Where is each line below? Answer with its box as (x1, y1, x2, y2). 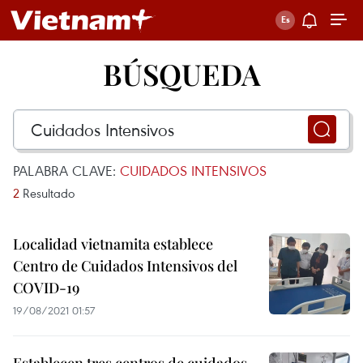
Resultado (19, 185, 75, 201)
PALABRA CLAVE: (13, 161, 120, 180)
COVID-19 (13, 278, 79, 297)
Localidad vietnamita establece (13, 234, 213, 254)
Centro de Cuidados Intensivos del (13, 256, 237, 275)
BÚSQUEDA (102, 54, 261, 93)
